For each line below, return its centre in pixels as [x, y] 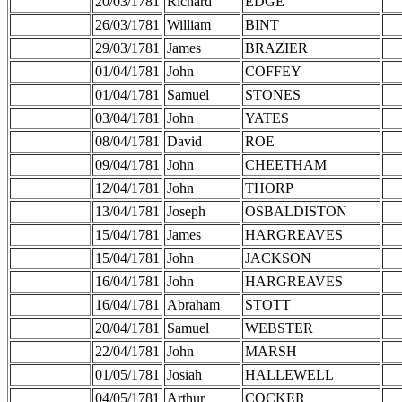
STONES [273, 94]
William [189, 24]
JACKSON [278, 258]
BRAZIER [276, 48]
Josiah [184, 374]
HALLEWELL [289, 374]
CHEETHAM [286, 164]
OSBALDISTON [296, 211]
